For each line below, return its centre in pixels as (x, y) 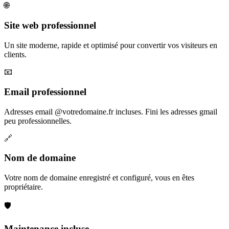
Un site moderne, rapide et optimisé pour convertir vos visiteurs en (111, 45)
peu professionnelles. (38, 121)
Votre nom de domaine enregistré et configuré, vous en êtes (99, 177)
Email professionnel (45, 91)
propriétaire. (24, 187)
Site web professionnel (50, 26)
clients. (15, 55)
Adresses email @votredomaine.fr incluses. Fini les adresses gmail (111, 111)
